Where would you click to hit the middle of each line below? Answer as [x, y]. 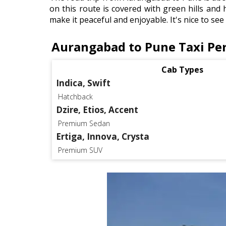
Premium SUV [80, 150]
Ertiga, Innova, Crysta [103, 136]
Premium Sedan [84, 123]
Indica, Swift [83, 83]
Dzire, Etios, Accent [97, 110]
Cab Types [182, 70]
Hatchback [75, 97]
